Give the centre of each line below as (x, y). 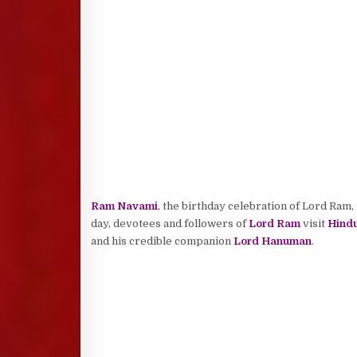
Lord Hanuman (272, 241)
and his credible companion (162, 241)
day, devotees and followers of (169, 224)
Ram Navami (124, 206)
